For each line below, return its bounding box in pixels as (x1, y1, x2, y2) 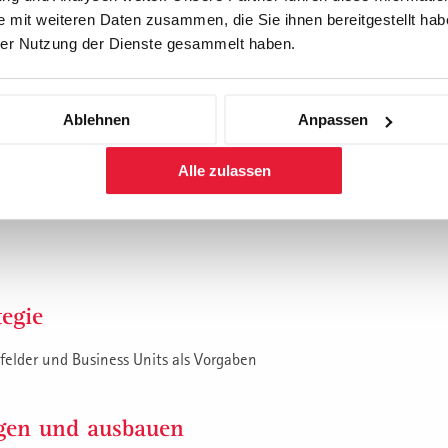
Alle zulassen (177, 162, 271, 180)
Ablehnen (63, 111, 130, 129)
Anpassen (297, 111, 368, 129)
